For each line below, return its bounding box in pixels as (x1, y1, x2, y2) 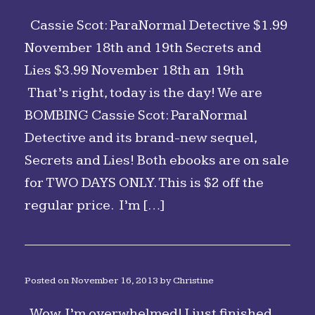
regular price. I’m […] (25, 197, 165, 214)
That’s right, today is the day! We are (25, 84, 262, 101)
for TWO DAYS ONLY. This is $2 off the (25, 174, 264, 191)
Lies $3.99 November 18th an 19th (25, 62, 244, 79)
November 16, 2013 (71, 275, 158, 286)
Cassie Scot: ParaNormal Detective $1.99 (25, 17, 288, 34)
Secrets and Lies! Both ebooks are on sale (25, 152, 289, 169)
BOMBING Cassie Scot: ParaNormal (25, 107, 247, 124)
